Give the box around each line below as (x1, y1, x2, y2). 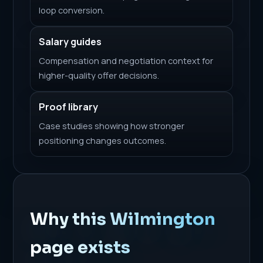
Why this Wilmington (30, 208, 216, 230)
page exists (30, 236, 131, 258)
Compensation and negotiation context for (39, 54, 214, 66)
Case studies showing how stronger (39, 119, 185, 131)
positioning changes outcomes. (39, 134, 167, 146)
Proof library (39, 100, 99, 113)
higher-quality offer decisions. (39, 69, 160, 81)
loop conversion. (39, 4, 105, 16)
